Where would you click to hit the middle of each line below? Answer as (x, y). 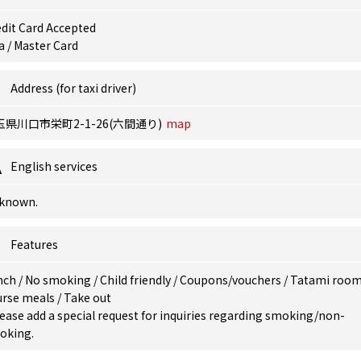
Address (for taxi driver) (73, 88)
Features (34, 244)
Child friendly (137, 280)
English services (54, 166)
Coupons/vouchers (232, 280)
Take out (87, 297)
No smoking (59, 280)
